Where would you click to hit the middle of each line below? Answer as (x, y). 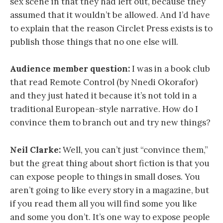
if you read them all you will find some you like (104, 203)
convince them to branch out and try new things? (110, 123)
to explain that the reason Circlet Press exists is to (111, 29)
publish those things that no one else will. (94, 42)
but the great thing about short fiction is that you (110, 163)
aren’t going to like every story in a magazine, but (110, 190)
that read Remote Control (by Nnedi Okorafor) (104, 82)
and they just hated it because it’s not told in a (103, 96)
